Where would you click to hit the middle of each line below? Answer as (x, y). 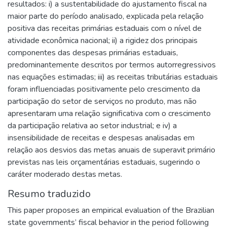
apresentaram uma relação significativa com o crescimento (109, 113)
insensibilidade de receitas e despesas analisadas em (101, 138)
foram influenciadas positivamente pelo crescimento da (104, 89)
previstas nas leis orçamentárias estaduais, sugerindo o (104, 162)
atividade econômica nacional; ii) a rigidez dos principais (103, 40)
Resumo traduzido (49, 194)
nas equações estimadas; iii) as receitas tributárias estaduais (113, 77)
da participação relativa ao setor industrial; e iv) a (92, 125)
